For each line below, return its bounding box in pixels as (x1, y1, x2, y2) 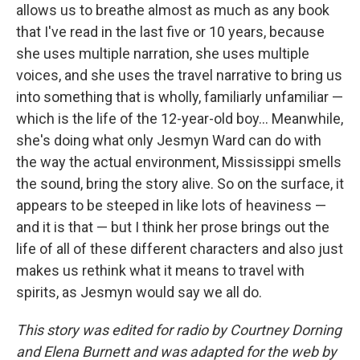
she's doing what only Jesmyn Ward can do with (16, 132, 321, 149)
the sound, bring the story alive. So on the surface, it (16, 175, 344, 193)
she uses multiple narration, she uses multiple (16, 45, 309, 63)
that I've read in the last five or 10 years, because (16, 23, 325, 41)
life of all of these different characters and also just (16, 240, 343, 258)
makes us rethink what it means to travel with (16, 262, 305, 280)
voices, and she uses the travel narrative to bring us (16, 67, 342, 84)
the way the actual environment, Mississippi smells (16, 153, 342, 171)
